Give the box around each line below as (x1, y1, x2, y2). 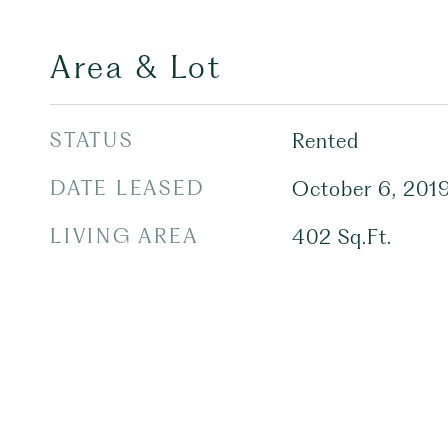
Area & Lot (50, 49, 222, 86)
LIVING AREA (50, 224, 199, 248)
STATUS (50, 128, 134, 152)
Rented (291, 129, 359, 153)
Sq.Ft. (337, 225, 392, 249)
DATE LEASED (50, 176, 205, 200)
